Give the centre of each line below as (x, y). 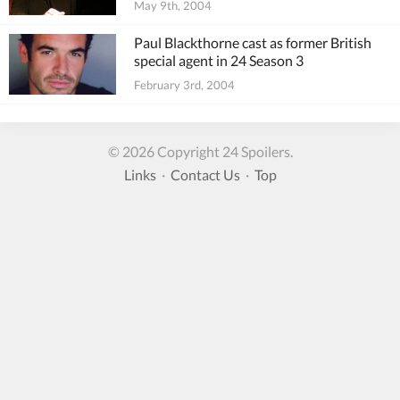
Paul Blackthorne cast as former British (253, 42)
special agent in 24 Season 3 (219, 60)
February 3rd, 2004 (184, 84)
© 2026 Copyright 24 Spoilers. (200, 151)
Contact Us (205, 174)
